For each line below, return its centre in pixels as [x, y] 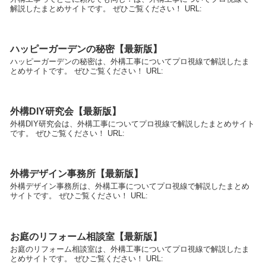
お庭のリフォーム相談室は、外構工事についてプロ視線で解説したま [130, 249]
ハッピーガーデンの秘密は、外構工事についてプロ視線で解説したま [130, 61]
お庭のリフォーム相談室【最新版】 [86, 236]
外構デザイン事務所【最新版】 [77, 174]
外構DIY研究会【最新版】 [66, 112]
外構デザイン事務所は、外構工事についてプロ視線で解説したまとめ [130, 186]
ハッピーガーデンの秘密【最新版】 [86, 49]
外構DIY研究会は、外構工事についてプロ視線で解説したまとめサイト [132, 124]
